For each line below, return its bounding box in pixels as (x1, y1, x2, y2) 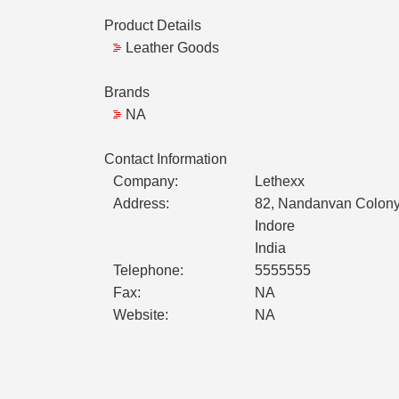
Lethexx (255, 174, 305, 190)
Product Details (104, 18, 201, 34)
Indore (255, 218, 295, 234)
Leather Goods (126, 40, 219, 56)
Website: (113, 307, 168, 323)
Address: (113, 196, 169, 212)
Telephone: (113, 263, 183, 279)
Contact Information (104, 151, 227, 167)
